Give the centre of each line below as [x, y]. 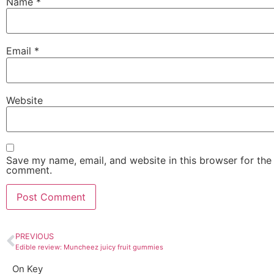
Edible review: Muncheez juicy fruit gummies [89, 247]
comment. [29, 170]
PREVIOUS [35, 237]
